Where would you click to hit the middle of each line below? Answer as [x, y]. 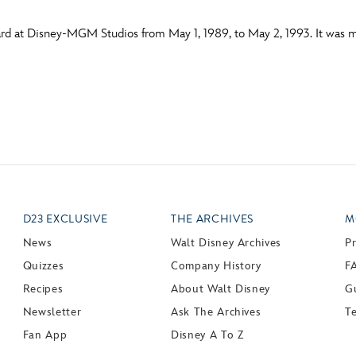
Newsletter [52, 311]
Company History [216, 265]
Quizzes [43, 265]
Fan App [45, 335]
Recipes [43, 288]
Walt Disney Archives [226, 242]
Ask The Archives [216, 311]
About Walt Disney [221, 288]
